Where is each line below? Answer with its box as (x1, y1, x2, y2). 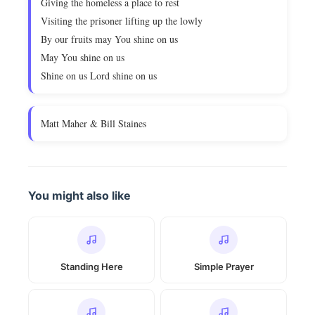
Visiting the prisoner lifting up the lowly (41, 14, 202, 27)
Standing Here (60, 261, 123, 272)
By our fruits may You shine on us (41, 32, 178, 46)
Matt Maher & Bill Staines (41, 117, 146, 130)
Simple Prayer (193, 261, 254, 272)
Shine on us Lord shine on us (41, 69, 157, 82)
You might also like (28, 188, 131, 202)
